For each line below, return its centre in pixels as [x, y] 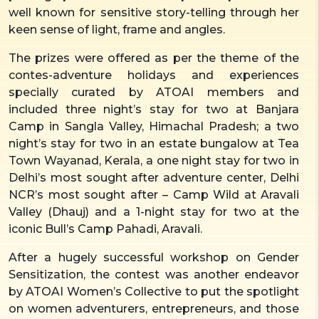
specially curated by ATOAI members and [154, 92]
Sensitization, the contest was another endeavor [154, 274]
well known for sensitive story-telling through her [154, 12]
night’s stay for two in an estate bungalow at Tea [154, 143]
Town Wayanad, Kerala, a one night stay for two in [154, 160]
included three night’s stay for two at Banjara [154, 109]
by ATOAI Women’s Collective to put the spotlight [154, 291]
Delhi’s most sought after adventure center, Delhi [154, 177]
